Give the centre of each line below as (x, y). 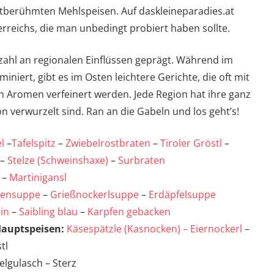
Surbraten (142, 161)
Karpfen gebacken (129, 212)
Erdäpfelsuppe (182, 195)
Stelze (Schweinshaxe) (58, 161)
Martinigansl (38, 178)
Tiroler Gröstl (191, 143)
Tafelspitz (34, 143)
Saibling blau (48, 212)
